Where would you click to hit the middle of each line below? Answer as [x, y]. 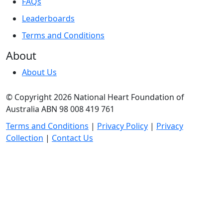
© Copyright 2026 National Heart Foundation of [95, 97]
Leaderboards [48, 18]
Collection [25, 138]
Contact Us [72, 138]
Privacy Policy [122, 126]
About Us [39, 72]
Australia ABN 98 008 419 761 [60, 109]
